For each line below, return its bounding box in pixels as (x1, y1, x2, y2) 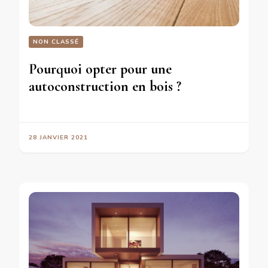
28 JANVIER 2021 (29, 133, 88, 142)
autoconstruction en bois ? (29, 77, 181, 95)
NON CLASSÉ (33, 37, 79, 46)
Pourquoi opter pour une (29, 60, 172, 78)
